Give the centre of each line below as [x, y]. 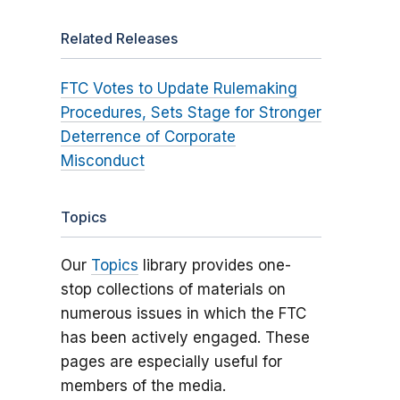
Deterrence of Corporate [148, 137]
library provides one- [214, 266]
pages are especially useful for [171, 362]
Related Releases [119, 39]
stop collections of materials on [173, 290]
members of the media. [143, 386]
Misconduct [102, 161]
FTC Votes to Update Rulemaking [179, 89]
